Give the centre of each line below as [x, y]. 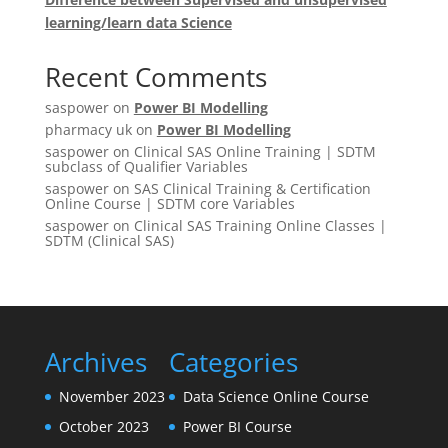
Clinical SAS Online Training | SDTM [254, 151]
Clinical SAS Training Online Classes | [260, 225]
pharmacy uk [88, 129]
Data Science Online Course [275, 396]
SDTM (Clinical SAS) [109, 240]
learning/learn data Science [138, 22]
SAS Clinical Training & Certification [252, 188]
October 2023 [103, 426]
